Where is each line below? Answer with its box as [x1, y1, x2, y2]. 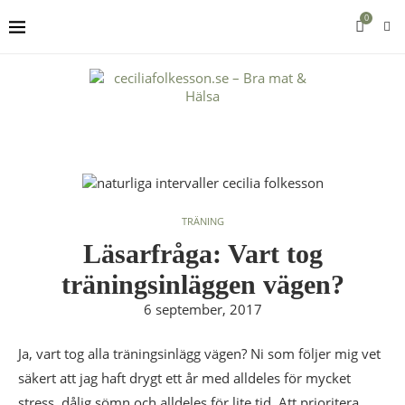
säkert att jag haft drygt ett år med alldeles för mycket [18, 369, 351, 387]
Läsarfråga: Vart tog [82, 239, 323, 268]
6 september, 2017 [143, 300, 262, 318]
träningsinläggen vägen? [61, 269, 344, 299]
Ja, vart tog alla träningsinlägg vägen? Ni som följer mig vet [18, 344, 381, 363]
